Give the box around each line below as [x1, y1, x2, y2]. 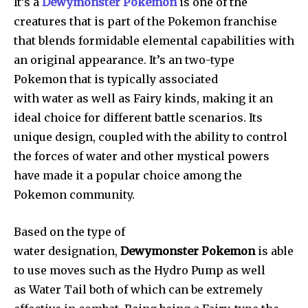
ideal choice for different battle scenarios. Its [14, 111, 263, 125]
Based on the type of [14, 225, 125, 239]
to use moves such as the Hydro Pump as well [14, 263, 265, 278]
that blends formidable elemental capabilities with [14, 34, 294, 48]
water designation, [14, 244, 120, 258]
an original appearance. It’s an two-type [14, 53, 234, 67]
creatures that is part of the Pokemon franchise [14, 14, 277, 29]
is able [255, 244, 294, 258]
